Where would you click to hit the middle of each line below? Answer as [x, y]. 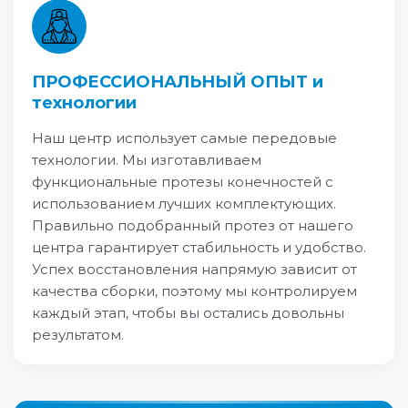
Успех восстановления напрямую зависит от [194, 269]
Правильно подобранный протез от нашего [193, 225]
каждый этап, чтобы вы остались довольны [188, 312]
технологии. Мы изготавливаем [147, 159]
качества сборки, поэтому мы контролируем [194, 291]
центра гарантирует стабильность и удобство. [199, 247]
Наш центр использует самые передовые [184, 138]
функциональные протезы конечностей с [183, 181]
